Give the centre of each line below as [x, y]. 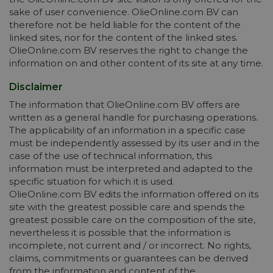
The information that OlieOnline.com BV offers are [125, 105]
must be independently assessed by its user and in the [134, 143]
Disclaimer [36, 87]
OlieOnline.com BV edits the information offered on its [134, 194]
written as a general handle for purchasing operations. [133, 117]
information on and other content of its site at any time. [136, 63]
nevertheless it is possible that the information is [120, 232]
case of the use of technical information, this [111, 156]
